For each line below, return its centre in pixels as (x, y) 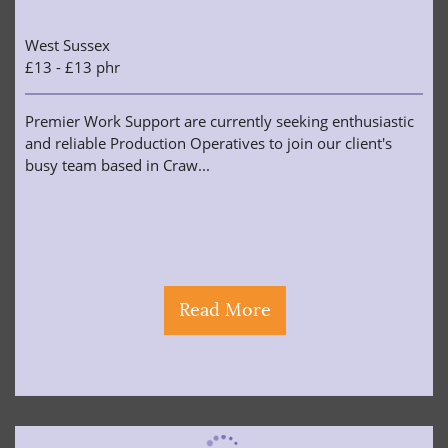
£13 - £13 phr (72, 67)
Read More (225, 310)
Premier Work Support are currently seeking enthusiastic (219, 121)
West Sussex (67, 45)
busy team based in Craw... (117, 165)
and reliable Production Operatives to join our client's (208, 143)
